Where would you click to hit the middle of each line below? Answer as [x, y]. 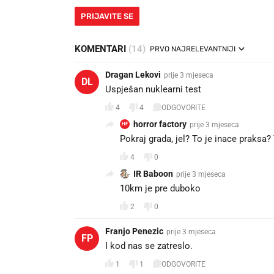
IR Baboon [153, 174]
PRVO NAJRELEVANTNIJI [193, 49]
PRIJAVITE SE [107, 17]
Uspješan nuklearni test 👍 [160, 90]
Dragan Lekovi [133, 75]
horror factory [160, 124]
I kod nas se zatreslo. [149, 246]
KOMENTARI [102, 49]
